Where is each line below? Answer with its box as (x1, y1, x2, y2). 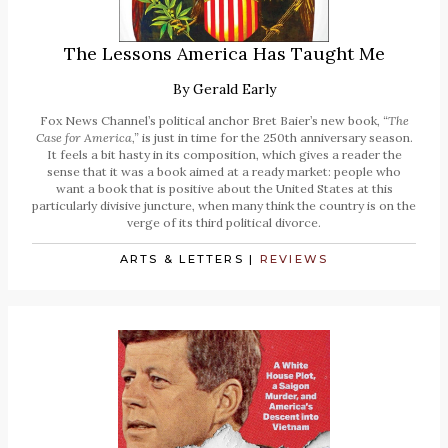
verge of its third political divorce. (127, 214, 321, 230)
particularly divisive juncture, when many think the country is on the (32, 197, 416, 213)
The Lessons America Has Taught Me (63, 41, 385, 65)
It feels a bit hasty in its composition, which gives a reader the (46, 146, 402, 162)
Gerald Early (192, 79, 276, 98)
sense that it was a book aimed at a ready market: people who (47, 163, 401, 179)
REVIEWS (259, 251, 329, 266)
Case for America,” (35, 129, 139, 145)
